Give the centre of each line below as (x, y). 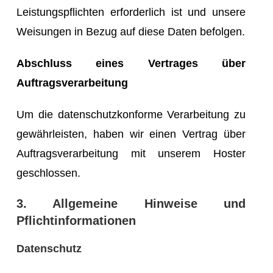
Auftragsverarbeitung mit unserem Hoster (131, 153)
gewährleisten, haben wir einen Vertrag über (131, 134)
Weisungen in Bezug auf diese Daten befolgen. (131, 31)
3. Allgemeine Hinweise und (131, 203)
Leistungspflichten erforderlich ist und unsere (131, 12)
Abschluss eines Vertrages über (131, 63)
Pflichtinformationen (76, 220)
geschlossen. (48, 173)
